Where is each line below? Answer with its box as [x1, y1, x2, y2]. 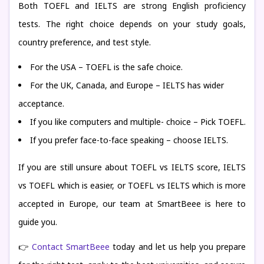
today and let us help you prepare [110, 241, 246, 252]
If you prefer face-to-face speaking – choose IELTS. [30, 134, 228, 146]
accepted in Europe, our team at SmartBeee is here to [18, 198, 246, 209]
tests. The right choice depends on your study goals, [18, 18, 246, 29]
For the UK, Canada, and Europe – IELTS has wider [30, 80, 224, 91]
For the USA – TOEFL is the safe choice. [30, 61, 183, 72]
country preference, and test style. [18, 37, 151, 48]
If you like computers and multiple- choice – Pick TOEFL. [30, 116, 246, 127]
